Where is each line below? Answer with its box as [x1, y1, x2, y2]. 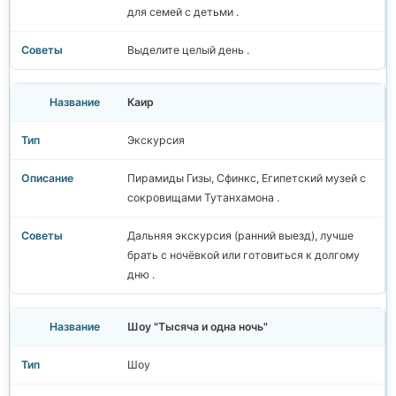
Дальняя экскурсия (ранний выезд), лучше [127, 229, 354, 243]
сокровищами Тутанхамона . [127, 191, 279, 205]
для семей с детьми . [127, 5, 239, 19]
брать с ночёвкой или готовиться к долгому [127, 248, 360, 263]
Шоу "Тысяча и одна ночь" [127, 320, 268, 334]
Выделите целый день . [127, 43, 249, 57]
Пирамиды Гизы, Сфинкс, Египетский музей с [127, 171, 366, 186]
